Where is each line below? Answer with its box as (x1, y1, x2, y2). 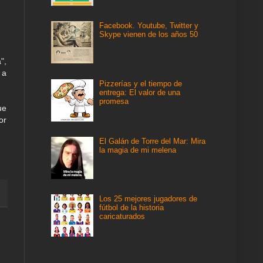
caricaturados (99, 211, 146, 221)
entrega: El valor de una (99, 87, 181, 97)
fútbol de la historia (99, 203, 164, 212)
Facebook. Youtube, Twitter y (99, 21, 199, 31)
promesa (99, 96, 129, 106)
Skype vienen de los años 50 (99, 30, 198, 39)
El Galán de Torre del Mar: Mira (99, 136, 206, 146)
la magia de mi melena (99, 145, 177, 154)
